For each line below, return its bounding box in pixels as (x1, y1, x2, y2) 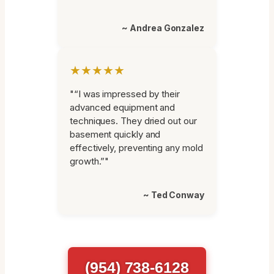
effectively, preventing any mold (70, 141, 203, 154)
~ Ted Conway (143, 189, 204, 200)
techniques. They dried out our (70, 114, 197, 127)
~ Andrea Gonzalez (122, 22, 204, 33)
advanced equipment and (70, 101, 176, 113)
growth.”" (70, 155, 109, 167)
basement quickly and (70, 128, 161, 140)
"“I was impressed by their (70, 87, 180, 100)
